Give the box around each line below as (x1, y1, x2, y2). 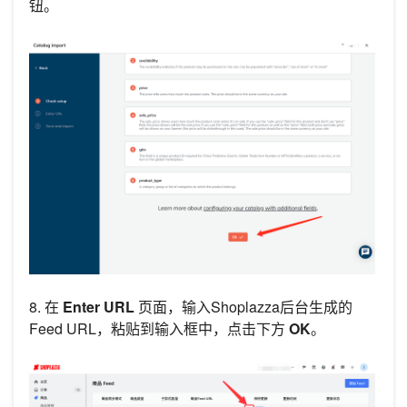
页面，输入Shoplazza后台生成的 (138, 296, 352, 318)
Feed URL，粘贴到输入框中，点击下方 (29, 318, 289, 340)
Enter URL (63, 296, 138, 318)
